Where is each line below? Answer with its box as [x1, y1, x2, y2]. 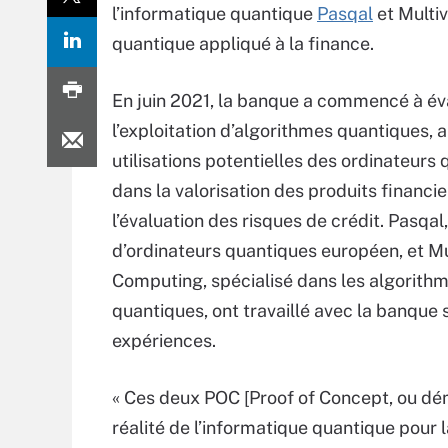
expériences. [112, 330, 216, 351]
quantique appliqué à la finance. [112, 33, 374, 54]
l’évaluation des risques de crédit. [112, 210, 388, 231]
